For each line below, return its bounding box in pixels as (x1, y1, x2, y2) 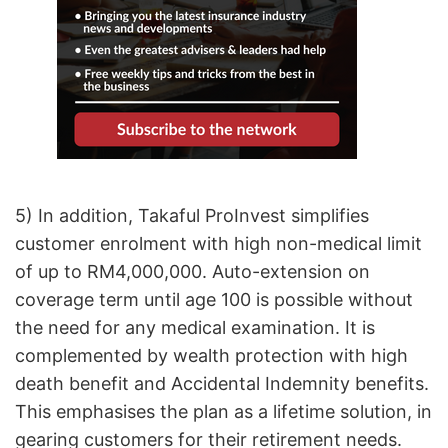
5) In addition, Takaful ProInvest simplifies (15, 205, 369, 227)
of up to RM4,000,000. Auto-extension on (15, 261, 370, 283)
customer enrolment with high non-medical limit (15, 233, 422, 255)
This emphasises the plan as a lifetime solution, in (15, 401, 432, 423)
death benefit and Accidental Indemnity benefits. (15, 373, 429, 395)
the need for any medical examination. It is (15, 317, 375, 339)
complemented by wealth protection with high (15, 345, 408, 367)
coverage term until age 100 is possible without (15, 289, 413, 311)
